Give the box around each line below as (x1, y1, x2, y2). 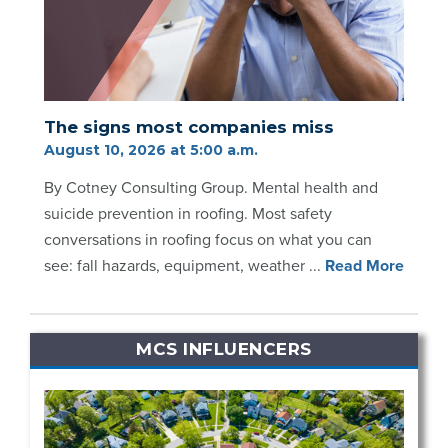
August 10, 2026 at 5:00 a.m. (44, 141, 258, 160)
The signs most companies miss (44, 117, 334, 138)
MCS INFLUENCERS (136, 339, 312, 360)
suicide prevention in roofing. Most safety (44, 204, 332, 225)
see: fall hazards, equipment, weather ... (44, 256, 321, 277)
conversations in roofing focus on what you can (44, 230, 372, 251)
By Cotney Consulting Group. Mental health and (44, 178, 378, 199)
